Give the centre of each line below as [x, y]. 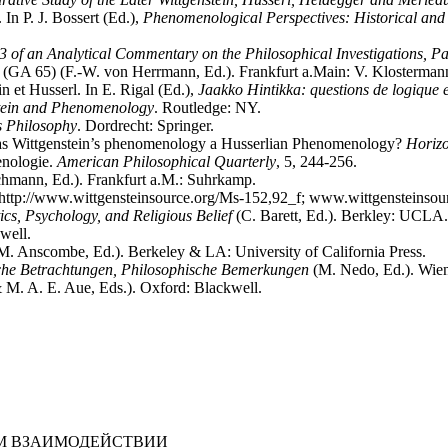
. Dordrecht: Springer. [145, 125]
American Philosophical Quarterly [166, 161]
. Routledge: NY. [207, 107]
